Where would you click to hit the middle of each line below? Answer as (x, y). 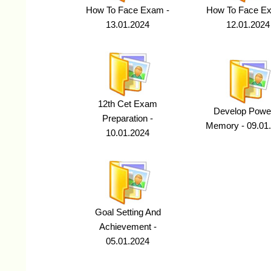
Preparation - (128, 119)
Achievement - (128, 227)
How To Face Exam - (128, 10)
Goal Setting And (128, 212)
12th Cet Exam (128, 104)
